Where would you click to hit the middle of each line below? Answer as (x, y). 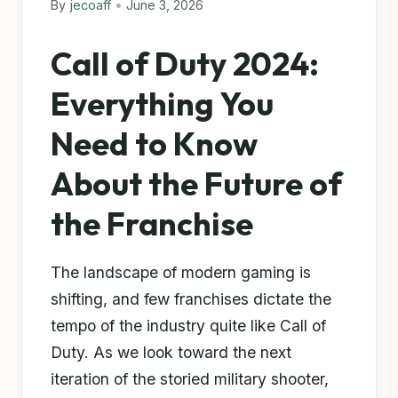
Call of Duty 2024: (185, 64)
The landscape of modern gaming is (181, 272)
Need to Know (154, 143)
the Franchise (152, 223)
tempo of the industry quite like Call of (188, 326)
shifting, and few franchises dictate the (191, 299)
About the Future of (196, 183)
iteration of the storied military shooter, (190, 379)
